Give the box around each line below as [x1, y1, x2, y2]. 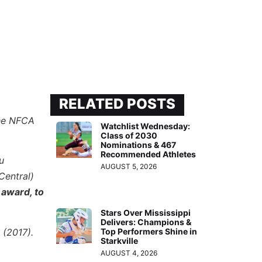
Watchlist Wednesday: [101, 121, 191, 132]
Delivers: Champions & [101, 216, 192, 227]
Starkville [101, 235, 139, 246]
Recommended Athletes [101, 149, 196, 160]
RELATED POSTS [59, 95, 175, 113]
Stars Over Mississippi [101, 207, 191, 218]
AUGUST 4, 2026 [101, 248, 158, 257]
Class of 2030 [101, 130, 158, 141]
